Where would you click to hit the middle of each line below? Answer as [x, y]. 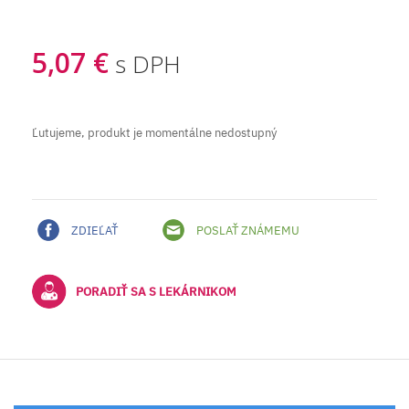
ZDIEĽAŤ [93, 230]
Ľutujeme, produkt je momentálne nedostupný [154, 132]
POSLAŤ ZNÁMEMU [246, 230]
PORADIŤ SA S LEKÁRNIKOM [156, 291]
